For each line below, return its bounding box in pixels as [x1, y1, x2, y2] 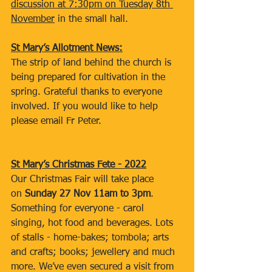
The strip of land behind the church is [11, 58, 174, 68]
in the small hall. [55, 15, 128, 24]
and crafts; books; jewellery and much [11, 248, 178, 257]
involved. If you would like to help [11, 102, 161, 112]
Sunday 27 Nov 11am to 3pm [25, 189, 151, 199]
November [11, 15, 55, 24]
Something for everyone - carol [11, 204, 147, 214]
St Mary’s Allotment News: [11, 44, 123, 53]
